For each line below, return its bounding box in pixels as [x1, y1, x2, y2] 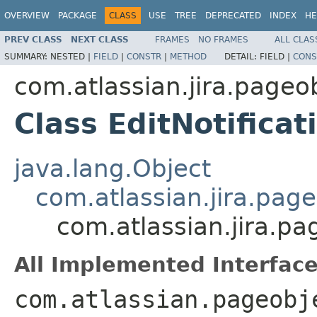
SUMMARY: [4, 51, 50, 62]
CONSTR [127, 51, 161, 62]
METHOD [170, 51, 207, 62]
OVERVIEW [4, 11, 50, 21]
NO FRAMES [198, 34, 248, 45]
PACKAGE [58, 11, 97, 21]
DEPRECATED [205, 11, 261, 21]
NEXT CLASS [71, 34, 129, 45]
